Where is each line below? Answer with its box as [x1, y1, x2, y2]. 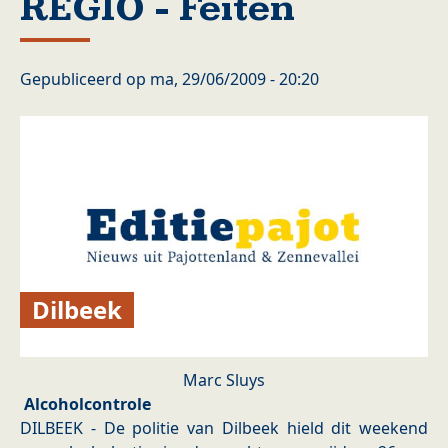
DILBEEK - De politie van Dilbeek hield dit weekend [20, 417, 428, 440]
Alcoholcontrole [20, 393, 151, 416]
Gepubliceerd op [20, 68, 150, 90]
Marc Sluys [183, 369, 265, 392]
